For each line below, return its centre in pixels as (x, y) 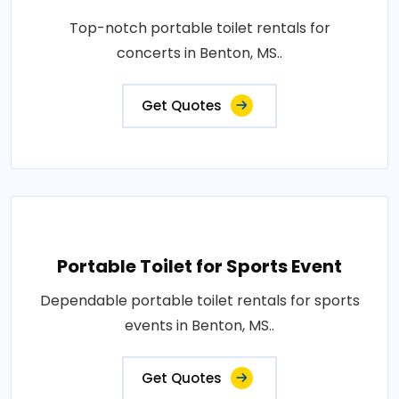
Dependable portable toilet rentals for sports (199, 301)
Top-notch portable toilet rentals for (199, 28)
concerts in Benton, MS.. (199, 53)
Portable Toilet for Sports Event (199, 266)
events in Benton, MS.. (199, 326)
